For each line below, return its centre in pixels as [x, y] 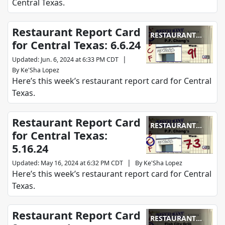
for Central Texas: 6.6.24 [76, 45]
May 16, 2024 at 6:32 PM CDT [82, 163]
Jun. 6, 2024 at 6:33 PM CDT [80, 60]
